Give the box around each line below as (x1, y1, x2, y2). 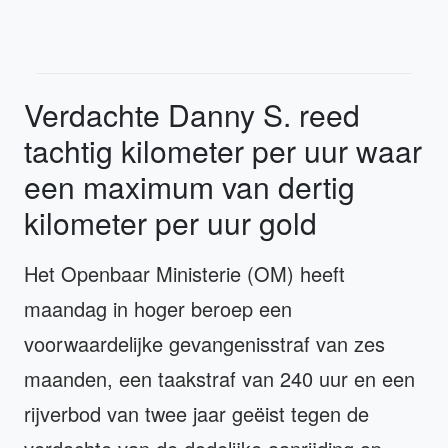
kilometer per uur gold (24, 200, 317, 244)
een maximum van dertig (24, 164, 355, 208)
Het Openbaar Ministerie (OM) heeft (24, 258, 345, 288)
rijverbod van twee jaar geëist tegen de (24, 398, 369, 428)
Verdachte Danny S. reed (24, 92, 360, 136)
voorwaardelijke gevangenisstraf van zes (24, 328, 385, 358)
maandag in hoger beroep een (24, 293, 292, 323)
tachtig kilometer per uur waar (24, 128, 422, 172)
